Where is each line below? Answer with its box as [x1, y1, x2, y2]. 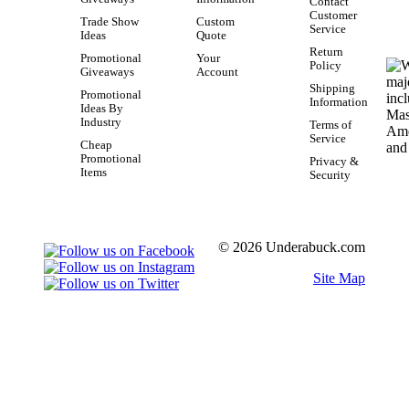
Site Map [313, 270, 365, 287]
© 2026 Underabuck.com [218, 239, 365, 256]
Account [196, 66, 238, 79]
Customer [309, 9, 357, 23]
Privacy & [309, 155, 359, 169]
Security [309, 169, 351, 183]
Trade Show [80, 16, 139, 29]
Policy [309, 59, 341, 73]
